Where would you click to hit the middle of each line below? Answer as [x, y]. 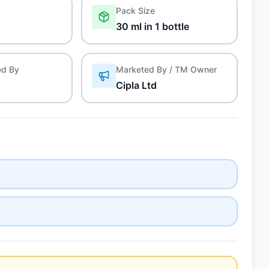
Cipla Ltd [137, 85]
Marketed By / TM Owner [167, 69]
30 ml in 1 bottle [153, 26]
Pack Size [136, 11]
